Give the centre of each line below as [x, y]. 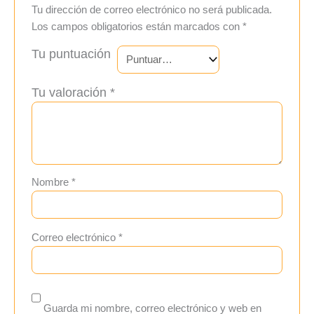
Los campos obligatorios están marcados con [137, 27]
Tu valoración [71, 93]
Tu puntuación [71, 54]
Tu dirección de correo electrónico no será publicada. [152, 10]
